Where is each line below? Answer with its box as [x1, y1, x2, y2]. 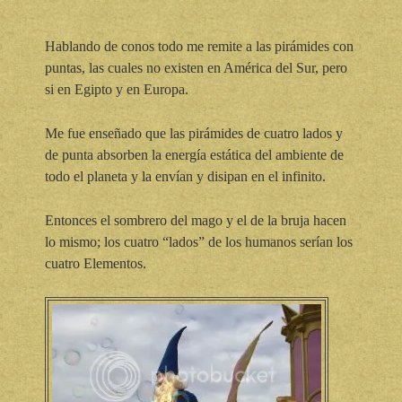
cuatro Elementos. [45, 255, 146, 271]
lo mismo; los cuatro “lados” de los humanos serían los [45, 233, 353, 249]
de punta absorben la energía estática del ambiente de [45, 146, 344, 162]
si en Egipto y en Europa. [45, 81, 188, 97]
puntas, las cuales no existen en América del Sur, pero [45, 59, 347, 75]
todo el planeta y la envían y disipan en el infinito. [45, 168, 326, 184]
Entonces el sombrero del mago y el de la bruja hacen [45, 212, 346, 228]
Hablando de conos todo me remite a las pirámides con [45, 38, 354, 54]
